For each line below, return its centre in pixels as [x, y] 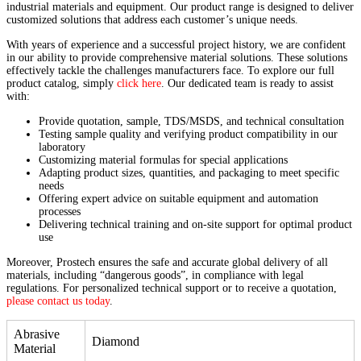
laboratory [62, 147]
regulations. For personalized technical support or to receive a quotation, [172, 288]
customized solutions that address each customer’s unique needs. [152, 19]
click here [139, 83]
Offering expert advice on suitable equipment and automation [178, 198]
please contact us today [58, 301]
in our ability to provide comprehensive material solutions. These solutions [177, 57]
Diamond [116, 341]
